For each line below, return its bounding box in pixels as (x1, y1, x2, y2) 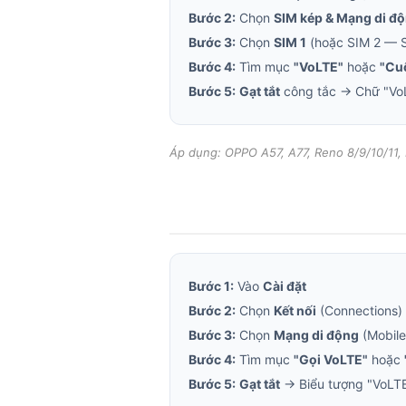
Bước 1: (188, 278, 234, 294)
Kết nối (274, 303, 316, 318)
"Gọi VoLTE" (294, 352, 368, 367)
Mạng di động (274, 327, 359, 343)
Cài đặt (263, 278, 306, 294)
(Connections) (316, 303, 402, 318)
